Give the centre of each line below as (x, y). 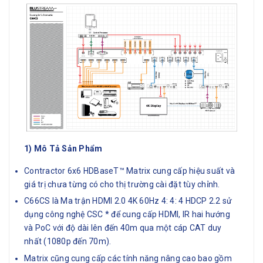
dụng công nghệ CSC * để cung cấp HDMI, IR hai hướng (127, 215)
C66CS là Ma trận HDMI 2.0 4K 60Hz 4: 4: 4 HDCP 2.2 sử (128, 201)
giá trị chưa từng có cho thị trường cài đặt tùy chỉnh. (122, 184)
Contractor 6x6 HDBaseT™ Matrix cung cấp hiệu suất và (129, 171)
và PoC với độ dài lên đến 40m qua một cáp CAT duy (123, 228)
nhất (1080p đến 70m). (68, 242)
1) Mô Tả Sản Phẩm (63, 148)
